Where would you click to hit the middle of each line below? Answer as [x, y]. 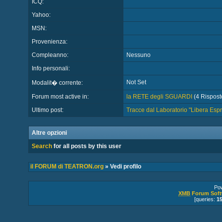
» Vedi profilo [122, 166]
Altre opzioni [49, 133]
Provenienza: [49, 42]
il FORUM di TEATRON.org [67, 166]
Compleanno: [50, 55]
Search [42, 146]
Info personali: [51, 68]
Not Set [136, 82]
